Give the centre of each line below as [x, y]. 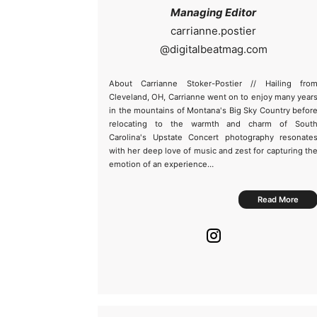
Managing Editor [213, 12]
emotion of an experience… [161, 164]
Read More [278, 200]
